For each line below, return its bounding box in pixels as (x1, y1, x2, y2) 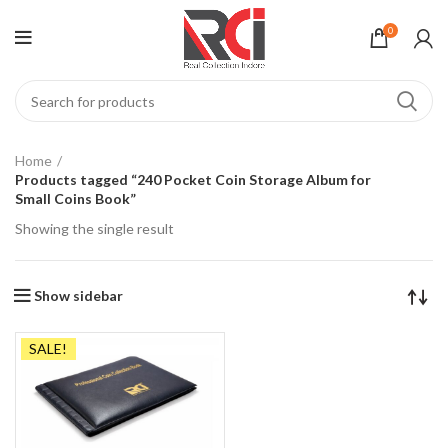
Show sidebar (34, 287, 123, 304)
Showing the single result (15, 220, 174, 237)
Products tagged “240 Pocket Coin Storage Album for (15, 171, 371, 188)
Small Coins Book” (15, 190, 136, 207)
